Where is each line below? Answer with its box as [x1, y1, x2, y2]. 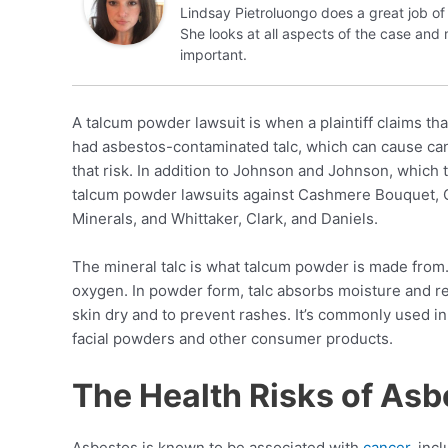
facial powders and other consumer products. [72, 328, 393, 348]
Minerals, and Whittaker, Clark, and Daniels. [72, 208, 378, 228]
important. [180, 45, 247, 63]
